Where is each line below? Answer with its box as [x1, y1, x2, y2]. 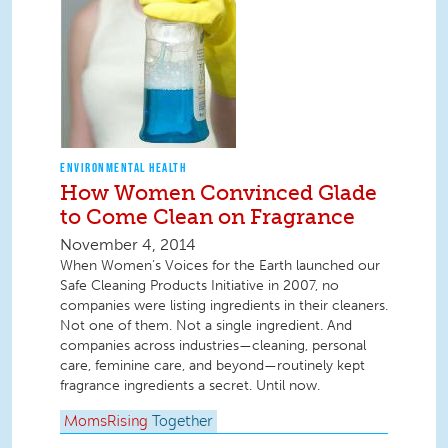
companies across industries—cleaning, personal [60, 337, 366, 355]
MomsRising [64, 415, 148, 430]
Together [152, 415, 213, 430]
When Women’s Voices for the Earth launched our [60, 257, 380, 275]
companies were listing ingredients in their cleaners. [60, 297, 388, 315]
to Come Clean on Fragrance [60, 204, 355, 230]
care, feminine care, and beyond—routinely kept [60, 357, 365, 375]
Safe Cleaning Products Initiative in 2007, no [60, 277, 339, 295]
